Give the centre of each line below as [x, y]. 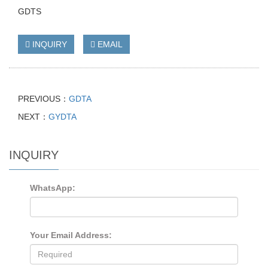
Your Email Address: [71, 235]
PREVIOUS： [43, 98]
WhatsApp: [53, 188]
